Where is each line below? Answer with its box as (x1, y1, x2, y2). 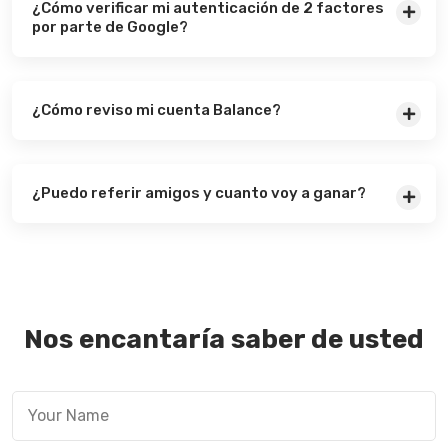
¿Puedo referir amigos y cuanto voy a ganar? (32, 183, 366, 202)
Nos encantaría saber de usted (24, 323, 424, 355)
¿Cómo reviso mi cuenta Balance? (32, 100, 281, 119)
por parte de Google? (32, 17, 188, 36)
